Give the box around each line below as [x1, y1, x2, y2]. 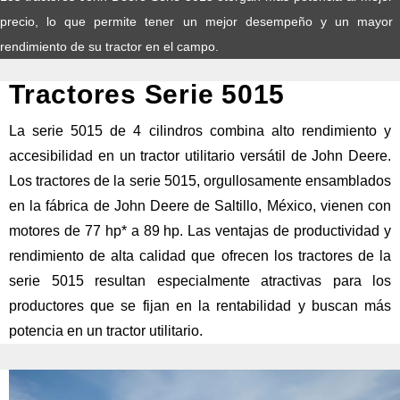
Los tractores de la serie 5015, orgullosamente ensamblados [9, 172, 391, 188]
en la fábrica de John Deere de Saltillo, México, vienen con [9, 197, 391, 213]
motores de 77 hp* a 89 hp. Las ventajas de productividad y [9, 222, 391, 238]
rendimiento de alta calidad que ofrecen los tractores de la [9, 247, 391, 263]
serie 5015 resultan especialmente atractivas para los [9, 272, 391, 288]
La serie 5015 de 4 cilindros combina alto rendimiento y [9, 122, 391, 138]
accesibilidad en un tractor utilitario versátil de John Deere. [9, 147, 391, 163]
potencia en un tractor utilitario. [9, 322, 203, 338]
